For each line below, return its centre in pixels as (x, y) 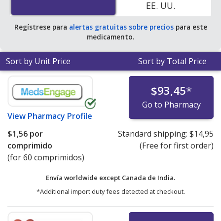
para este (190, 27)
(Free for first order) (176, 146)
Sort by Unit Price (38, 61)
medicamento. (110, 37)
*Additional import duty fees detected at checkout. (110, 192)
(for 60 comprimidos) (46, 158)
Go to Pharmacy (171, 105)
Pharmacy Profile (60, 116)
